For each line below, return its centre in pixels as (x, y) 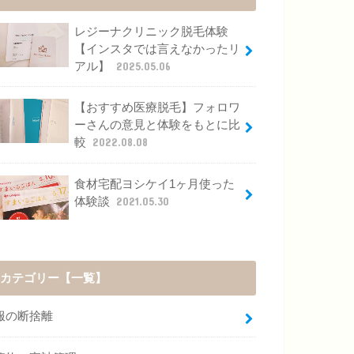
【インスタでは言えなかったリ (157, 49)
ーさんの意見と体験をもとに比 (157, 125)
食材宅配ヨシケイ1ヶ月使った (154, 184)
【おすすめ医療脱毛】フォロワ (157, 108)
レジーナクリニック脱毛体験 (151, 31)
